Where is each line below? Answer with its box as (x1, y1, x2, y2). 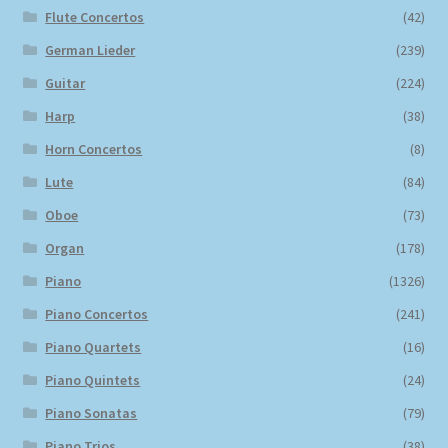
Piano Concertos (45, 304, 149, 323)
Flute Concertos (45, 7, 145, 26)
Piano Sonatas (45, 403, 138, 422)
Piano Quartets (45, 337, 142, 356)
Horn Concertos (45, 139, 143, 158)
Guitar (45, 73, 86, 92)
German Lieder (45, 40, 136, 59)
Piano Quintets (45, 370, 141, 389)
